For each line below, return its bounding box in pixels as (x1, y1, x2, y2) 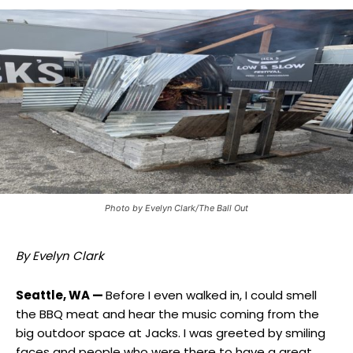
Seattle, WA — (16, 287, 106, 304)
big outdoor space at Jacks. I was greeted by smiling (16, 325, 325, 342)
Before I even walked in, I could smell (106, 287, 317, 304)
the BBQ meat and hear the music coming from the (16, 306, 319, 323)
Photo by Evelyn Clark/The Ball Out (105, 203, 248, 214)
